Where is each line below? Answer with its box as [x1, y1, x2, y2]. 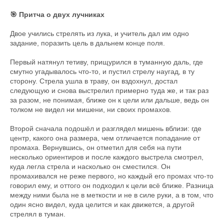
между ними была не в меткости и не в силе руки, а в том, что [10, 191, 213, 199]
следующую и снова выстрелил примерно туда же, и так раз [10, 86, 208, 94]
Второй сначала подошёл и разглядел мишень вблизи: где [10, 124, 201, 132]
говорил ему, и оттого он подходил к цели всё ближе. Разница [10, 181, 213, 189]
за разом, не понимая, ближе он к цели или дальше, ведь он [10, 96, 209, 104]
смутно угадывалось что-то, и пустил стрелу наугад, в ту [10, 67, 194, 75]
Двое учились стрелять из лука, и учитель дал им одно [10, 29, 189, 37]
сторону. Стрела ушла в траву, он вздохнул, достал [10, 77, 177, 85]
